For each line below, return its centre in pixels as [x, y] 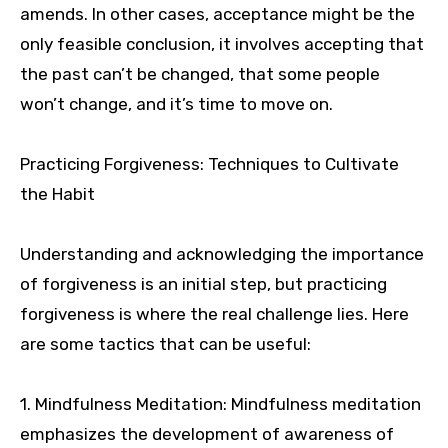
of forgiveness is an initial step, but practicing [203, 284]
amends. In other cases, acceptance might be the [217, 14]
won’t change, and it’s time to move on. [176, 104]
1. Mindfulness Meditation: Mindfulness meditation [220, 404]
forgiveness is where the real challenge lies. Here [214, 314]
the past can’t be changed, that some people [200, 74]
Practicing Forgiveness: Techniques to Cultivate [209, 164]
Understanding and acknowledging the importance [222, 254]
